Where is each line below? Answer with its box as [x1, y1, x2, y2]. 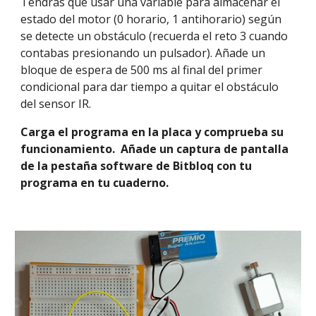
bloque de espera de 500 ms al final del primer [20, 62, 263, 78]
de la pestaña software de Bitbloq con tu [20, 158, 253, 174]
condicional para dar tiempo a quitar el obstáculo [20, 79, 279, 95]
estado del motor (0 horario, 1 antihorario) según [20, 11, 282, 27]
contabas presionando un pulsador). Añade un [20, 45, 266, 61]
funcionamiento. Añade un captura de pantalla [20, 141, 289, 157]
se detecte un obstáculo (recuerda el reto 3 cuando [20, 28, 288, 44]
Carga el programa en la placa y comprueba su [20, 124, 284, 140]
